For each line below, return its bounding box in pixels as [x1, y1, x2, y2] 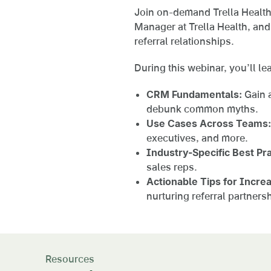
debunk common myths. [146, 103, 258, 116]
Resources [45, 253, 94, 266]
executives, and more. [146, 132, 248, 145]
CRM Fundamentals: [146, 88, 242, 101]
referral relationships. [134, 35, 234, 48]
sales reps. [146, 161, 197, 174]
